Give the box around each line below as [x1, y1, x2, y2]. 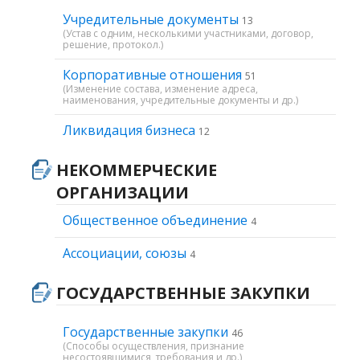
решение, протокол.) [63, 38, 163, 51]
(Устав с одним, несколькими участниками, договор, [63, 27, 313, 40]
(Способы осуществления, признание [63, 339, 244, 353]
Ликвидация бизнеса [63, 121, 198, 139]
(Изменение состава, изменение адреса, [63, 82, 258, 96]
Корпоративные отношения [63, 66, 245, 84]
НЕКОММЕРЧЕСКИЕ [56, 159, 217, 181]
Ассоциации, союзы [63, 244, 190, 262]
